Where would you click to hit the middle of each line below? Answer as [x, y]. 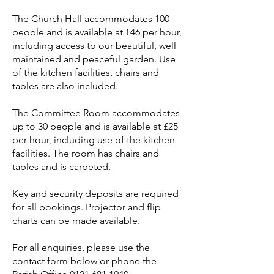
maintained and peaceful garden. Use [94, 59]
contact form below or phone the [84, 261]
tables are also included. [65, 86]
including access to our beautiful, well [94, 46]
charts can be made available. [76, 220]
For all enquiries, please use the [81, 247]
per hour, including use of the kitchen [94, 140]
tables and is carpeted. [61, 167]
